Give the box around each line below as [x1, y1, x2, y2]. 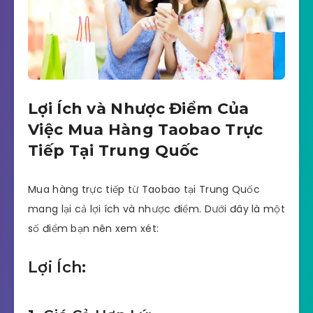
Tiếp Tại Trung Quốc [28, 141, 199, 161]
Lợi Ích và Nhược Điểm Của [28, 99, 249, 119]
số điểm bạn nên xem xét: [28, 221, 159, 235]
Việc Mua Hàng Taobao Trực [28, 120, 263, 140]
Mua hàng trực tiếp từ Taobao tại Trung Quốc [28, 182, 260, 196]
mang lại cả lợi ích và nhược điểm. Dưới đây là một [28, 201, 285, 216]
